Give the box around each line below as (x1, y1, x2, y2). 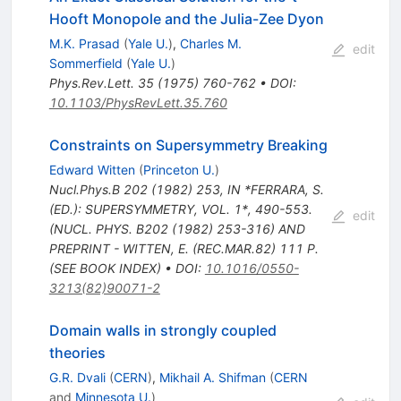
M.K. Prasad (48, 35, 120, 51)
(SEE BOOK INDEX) (48, 260, 161, 276)
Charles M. (179, 35, 242, 51)
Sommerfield (48, 55, 123, 71)
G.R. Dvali (48, 369, 106, 385)
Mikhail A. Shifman (158, 369, 266, 385)
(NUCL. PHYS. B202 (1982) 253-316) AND (48, 220, 305, 236)
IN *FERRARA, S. (226, 181, 324, 197)
